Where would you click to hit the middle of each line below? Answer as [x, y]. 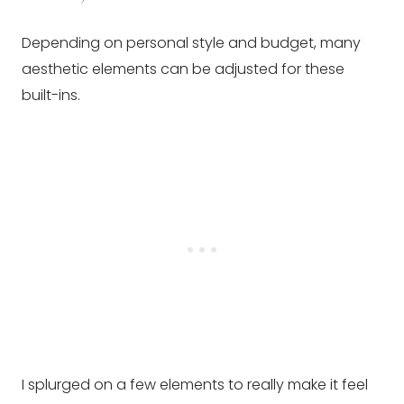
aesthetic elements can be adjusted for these [183, 69]
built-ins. [51, 96]
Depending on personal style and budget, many [191, 43]
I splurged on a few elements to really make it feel [195, 385]
